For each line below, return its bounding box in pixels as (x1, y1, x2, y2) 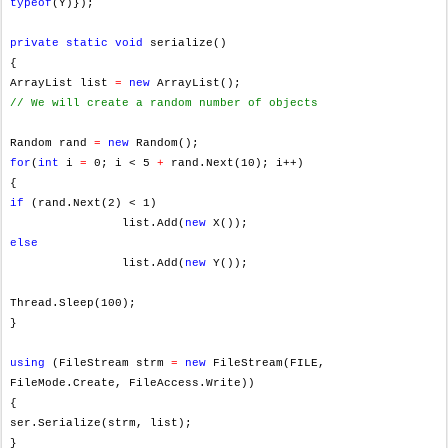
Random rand (10, 137, 94, 149)
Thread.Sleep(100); (10, 297, 136, 309)
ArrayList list (10, 77, 115, 89)
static (66, 37, 108, 49)
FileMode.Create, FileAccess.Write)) (10, 377, 255, 389)
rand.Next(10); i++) (164, 157, 304, 169)
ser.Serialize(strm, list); (10, 417, 192, 429)
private (10, 37, 59, 49)
